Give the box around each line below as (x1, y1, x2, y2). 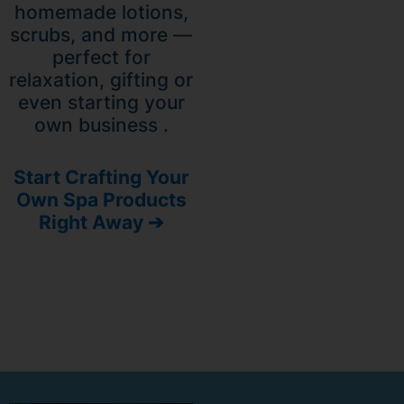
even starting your (17, 90, 185, 114)
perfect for (51, 45, 151, 69)
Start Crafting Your (13, 166, 189, 189)
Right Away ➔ (38, 211, 164, 234)
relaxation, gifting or (9, 68, 193, 91)
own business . (33, 113, 169, 136)
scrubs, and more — (10, 23, 192, 46)
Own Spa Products (15, 188, 187, 212)
